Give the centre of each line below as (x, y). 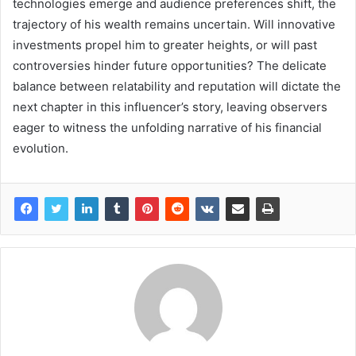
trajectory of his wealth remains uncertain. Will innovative (174, 24)
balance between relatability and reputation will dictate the (177, 86)
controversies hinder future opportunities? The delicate (170, 65)
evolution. (41, 148)
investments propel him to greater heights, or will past (165, 44)
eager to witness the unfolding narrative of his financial (167, 127)
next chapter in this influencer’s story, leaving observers (170, 106)
